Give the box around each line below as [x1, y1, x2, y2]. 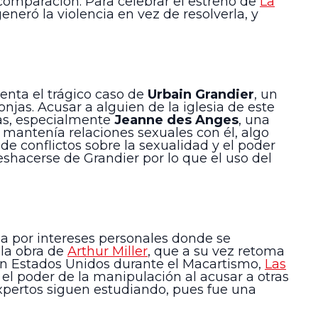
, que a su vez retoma [148, 243, 285, 259]
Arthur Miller [67, 243, 148, 259]
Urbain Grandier [148, 87, 254, 103]
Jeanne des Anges [114, 112, 238, 128]
